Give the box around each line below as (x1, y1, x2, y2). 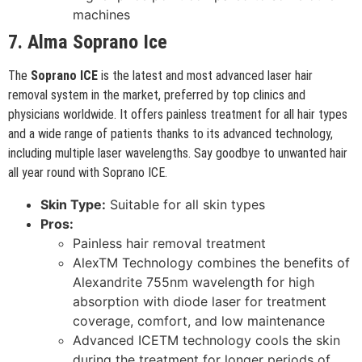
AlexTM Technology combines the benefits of (73, 254, 350, 271)
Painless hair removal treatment (73, 234, 266, 251)
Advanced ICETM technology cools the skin (73, 331, 340, 348)
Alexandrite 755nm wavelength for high (73, 273, 314, 290)
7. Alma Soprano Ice (8, 31, 167, 54)
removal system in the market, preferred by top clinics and (8, 87, 305, 103)
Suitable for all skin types (106, 196, 265, 213)
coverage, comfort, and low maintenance (73, 312, 325, 329)
